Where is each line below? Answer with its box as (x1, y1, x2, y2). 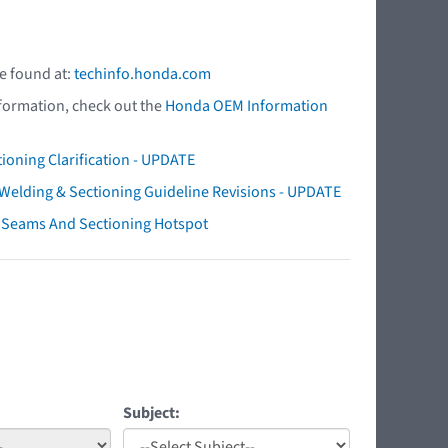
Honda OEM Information (165, 94, 328, 117)
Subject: (123, 401, 181, 424)
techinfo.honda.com (74, 62, 211, 85)
